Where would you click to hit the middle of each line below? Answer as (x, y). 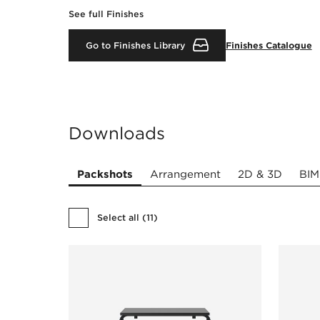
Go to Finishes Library (136, 45)
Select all (118, 218)
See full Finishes (106, 14)
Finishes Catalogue (269, 45)
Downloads (117, 133)
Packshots (105, 174)
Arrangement (185, 174)
